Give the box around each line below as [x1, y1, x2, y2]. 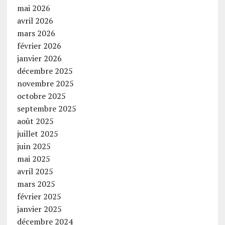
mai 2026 [17, 3, 50, 14]
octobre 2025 [17, 90, 66, 102]
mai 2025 [17, 153, 50, 165]
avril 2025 [17, 166, 53, 177]
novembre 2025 [17, 78, 74, 89]
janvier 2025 [17, 203, 62, 215]
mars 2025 [17, 178, 55, 190]
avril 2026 [17, 15, 53, 27]
